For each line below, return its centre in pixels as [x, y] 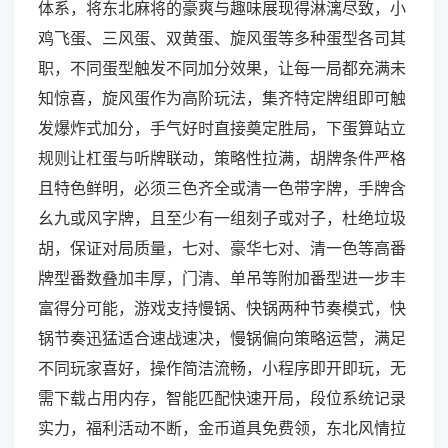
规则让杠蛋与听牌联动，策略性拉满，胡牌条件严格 [222, 158]
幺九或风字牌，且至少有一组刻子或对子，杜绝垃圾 [222, 218]
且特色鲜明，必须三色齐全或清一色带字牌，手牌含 [222, 188]
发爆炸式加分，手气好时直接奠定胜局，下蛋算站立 [222, 128]
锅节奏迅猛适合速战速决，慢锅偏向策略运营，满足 [222, 338]
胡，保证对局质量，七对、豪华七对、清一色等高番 [222, 248]
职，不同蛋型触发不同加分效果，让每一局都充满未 [222, 68]
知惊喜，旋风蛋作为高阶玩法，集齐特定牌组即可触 [222, 98]
